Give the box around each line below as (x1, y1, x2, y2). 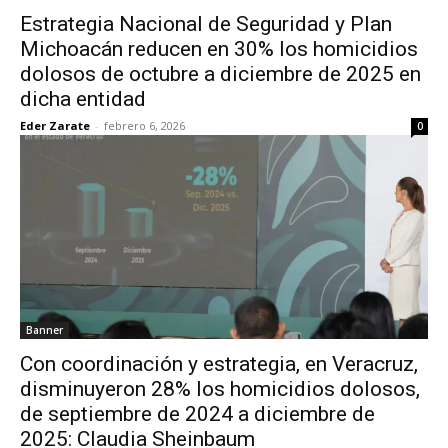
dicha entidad (20, 87, 146, 111)
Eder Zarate (20, 118, 90, 133)
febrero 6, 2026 (104, 118, 185, 133)
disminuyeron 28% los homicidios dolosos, (20, 377, 420, 401)
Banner (26, 323, 63, 337)
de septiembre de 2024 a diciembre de (20, 402, 375, 426)
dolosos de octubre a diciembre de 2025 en (20, 62, 421, 86)
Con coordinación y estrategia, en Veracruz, (20, 352, 418, 376)
